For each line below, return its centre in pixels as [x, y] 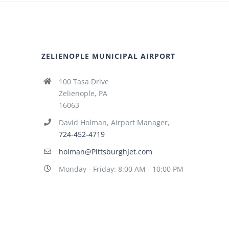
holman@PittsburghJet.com [105, 152]
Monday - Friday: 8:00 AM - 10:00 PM [121, 169]
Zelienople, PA [83, 94]
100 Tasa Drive [84, 82]
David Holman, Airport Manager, [114, 123]
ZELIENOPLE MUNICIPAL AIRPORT [109, 56]
